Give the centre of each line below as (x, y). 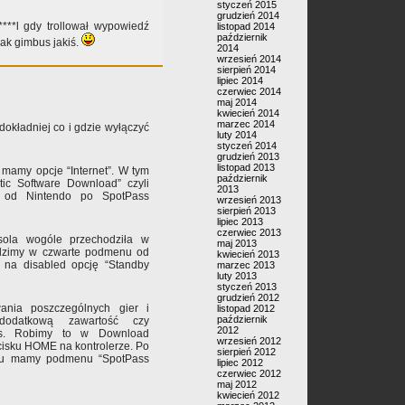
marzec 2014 (246, 124)
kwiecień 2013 (248, 254)
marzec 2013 (246, 265)
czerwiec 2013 (249, 232)
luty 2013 (237, 276)
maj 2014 (237, 102)
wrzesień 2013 (249, 200)
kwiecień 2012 (248, 395)
